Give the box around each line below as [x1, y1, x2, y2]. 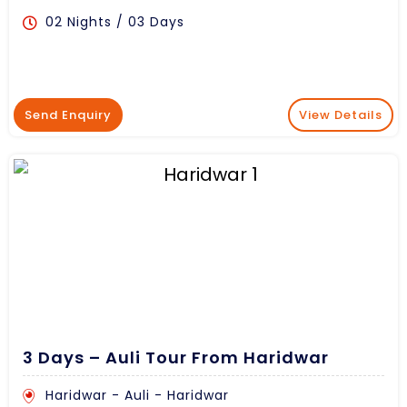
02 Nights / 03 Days [45, 13, 184, 32]
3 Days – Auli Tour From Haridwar [23, 346, 329, 370]
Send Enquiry [25, 106, 112, 124]
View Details [299, 106, 382, 124]
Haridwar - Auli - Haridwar [45, 386, 229, 405]
